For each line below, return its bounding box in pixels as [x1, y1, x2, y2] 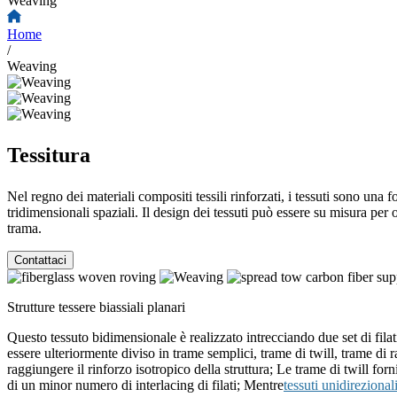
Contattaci [14, 253, 66, 267]
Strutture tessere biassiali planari [7, 300, 185, 315]
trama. [7, 221, 42, 236]
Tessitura [7, 144, 90, 167]
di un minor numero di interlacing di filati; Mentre [7, 378, 284, 393]
